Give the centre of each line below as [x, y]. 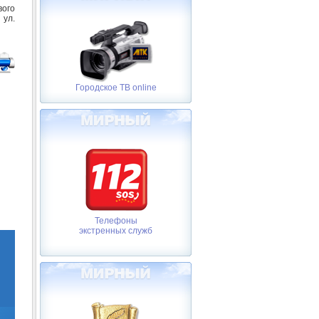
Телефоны [116, 221]
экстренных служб [116, 231]
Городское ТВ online [116, 88]
